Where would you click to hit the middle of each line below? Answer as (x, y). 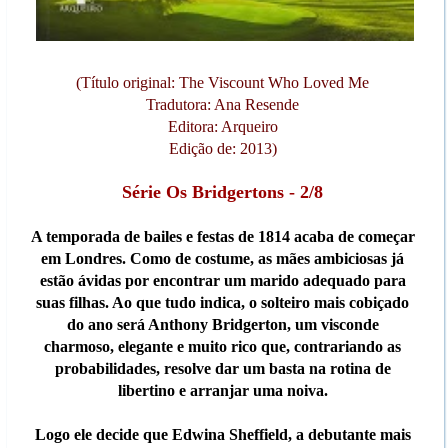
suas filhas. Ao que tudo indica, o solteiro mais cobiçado (223, 303)
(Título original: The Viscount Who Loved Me (223, 83)
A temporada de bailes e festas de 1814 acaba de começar (222, 237)
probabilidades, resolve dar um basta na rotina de (222, 369)
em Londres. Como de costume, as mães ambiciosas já (223, 259)
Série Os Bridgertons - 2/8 (223, 192)
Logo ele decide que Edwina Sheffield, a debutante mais (222, 435)
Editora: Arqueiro (222, 127)
